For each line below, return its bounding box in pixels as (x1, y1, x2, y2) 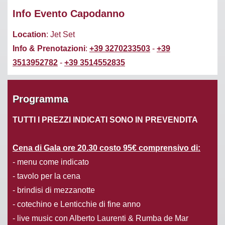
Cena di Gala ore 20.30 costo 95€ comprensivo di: (13, 143, 200, 152)
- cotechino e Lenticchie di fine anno (13, 199, 141, 208)
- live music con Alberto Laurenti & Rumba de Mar (13, 213, 188, 222)
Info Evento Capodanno (13, 8, 125, 19)
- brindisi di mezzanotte (13, 185, 95, 194)
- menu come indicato (13, 157, 89, 166)
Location (13, 30, 46, 39)
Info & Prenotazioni (13, 44, 85, 53)
